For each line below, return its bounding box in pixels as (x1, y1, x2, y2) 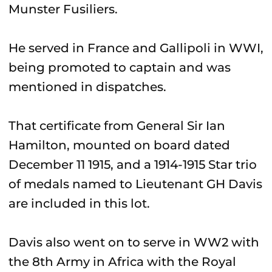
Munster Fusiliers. (8, 2, 118, 16)
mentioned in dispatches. (8, 80, 166, 94)
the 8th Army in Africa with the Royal (8, 254, 236, 269)
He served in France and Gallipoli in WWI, (8, 41, 263, 55)
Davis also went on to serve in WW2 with (8, 235, 259, 250)
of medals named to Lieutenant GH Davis (8, 177, 262, 191)
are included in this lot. (8, 196, 150, 211)
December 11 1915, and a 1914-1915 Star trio (8, 157, 257, 172)
